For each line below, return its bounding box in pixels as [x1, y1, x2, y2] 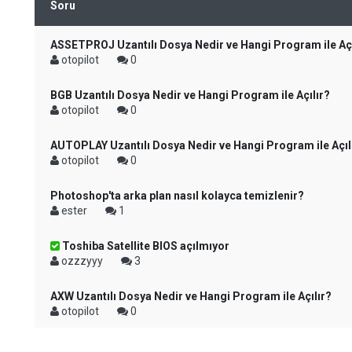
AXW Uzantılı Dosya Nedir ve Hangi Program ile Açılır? [50, 290, 332, 302]
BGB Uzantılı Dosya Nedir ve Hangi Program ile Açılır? [50, 89, 330, 101]
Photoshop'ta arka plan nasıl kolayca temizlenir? [50, 189, 304, 202]
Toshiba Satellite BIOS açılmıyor [60, 240, 229, 252]
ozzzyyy [59, 255, 105, 267]
